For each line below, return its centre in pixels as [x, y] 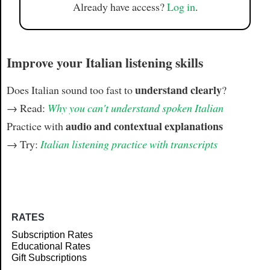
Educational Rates [51, 246]
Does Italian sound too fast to [71, 90]
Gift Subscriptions [49, 257]
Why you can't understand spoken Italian [135, 108]
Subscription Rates [52, 234]
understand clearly [178, 90]
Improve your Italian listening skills [105, 62]
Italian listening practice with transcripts [129, 144]
